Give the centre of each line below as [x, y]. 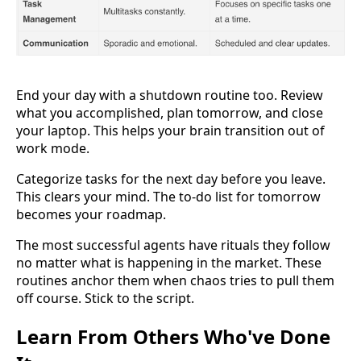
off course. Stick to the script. [105, 299]
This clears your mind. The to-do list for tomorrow [168, 197]
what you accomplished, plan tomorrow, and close [170, 113]
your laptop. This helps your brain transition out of [170, 131]
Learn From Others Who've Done [173, 337]
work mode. [53, 149]
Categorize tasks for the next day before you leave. [171, 179]
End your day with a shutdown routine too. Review [170, 95]
